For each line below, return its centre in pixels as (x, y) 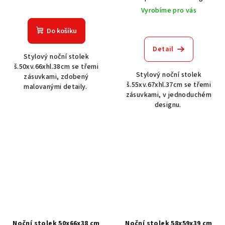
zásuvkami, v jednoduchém (169, 95)
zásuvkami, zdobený (56, 77)
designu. (169, 105)
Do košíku (62, 31)
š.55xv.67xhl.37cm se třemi (169, 85)
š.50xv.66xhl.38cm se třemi (56, 67)
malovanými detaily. (56, 87)
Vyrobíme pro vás (169, 10)
